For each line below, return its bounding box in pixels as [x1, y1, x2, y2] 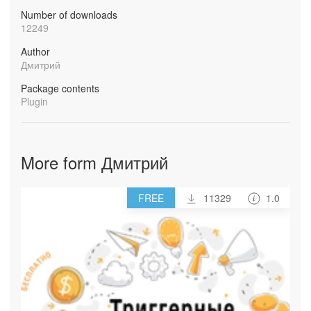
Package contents [21, 81, 99, 95]
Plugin [21, 94, 48, 108]
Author [21, 44, 50, 58]
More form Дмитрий [21, 150, 168, 174]
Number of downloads [21, 8, 117, 22]
